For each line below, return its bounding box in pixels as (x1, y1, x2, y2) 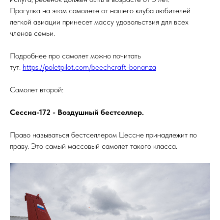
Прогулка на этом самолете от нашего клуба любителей (10, 6, 191, 16)
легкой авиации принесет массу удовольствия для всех (10, 17, 189, 27)
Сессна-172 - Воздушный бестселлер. (10, 108, 144, 117)
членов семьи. (10, 28, 55, 38)
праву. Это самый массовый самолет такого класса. (10, 141, 177, 151)
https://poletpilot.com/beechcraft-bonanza (23, 62, 156, 72)
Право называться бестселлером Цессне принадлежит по (10, 130, 197, 140)
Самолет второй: (10, 85, 63, 95)
